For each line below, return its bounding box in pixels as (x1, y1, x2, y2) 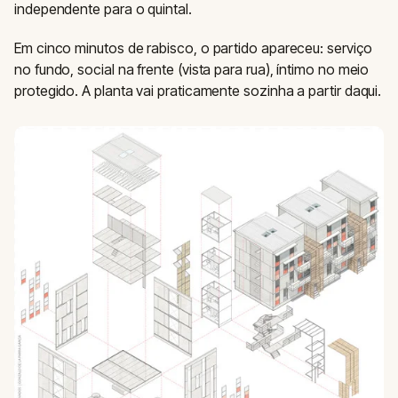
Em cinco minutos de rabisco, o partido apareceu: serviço (14, 39, 372, 58)
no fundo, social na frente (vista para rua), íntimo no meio (14, 60, 370, 79)
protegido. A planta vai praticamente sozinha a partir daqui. (14, 82, 382, 100)
